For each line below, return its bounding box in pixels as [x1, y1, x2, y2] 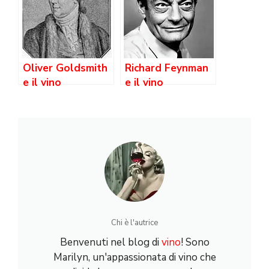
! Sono [180, 235, 210, 250]
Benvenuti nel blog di [59, 235, 162, 250]
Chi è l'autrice [111, 217, 158, 229]
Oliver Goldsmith [23, 61, 107, 76]
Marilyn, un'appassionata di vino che [53, 250, 216, 265]
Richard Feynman [125, 61, 208, 76]
